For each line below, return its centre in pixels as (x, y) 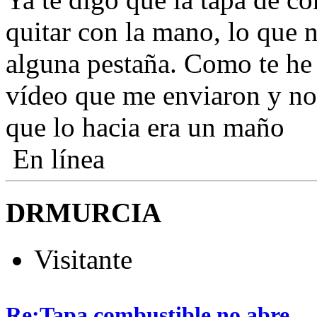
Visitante (83, 260)
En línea (55, 158)
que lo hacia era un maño (145, 127)
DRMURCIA (83, 212)
